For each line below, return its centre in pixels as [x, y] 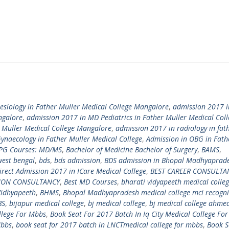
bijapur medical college [47, 203]
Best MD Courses [90, 182]
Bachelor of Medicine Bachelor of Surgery [132, 150]
